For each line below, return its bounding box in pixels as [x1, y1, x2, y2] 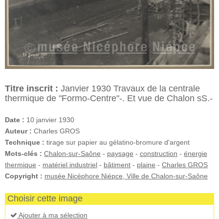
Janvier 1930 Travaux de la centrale [58, 83, 200, 93]
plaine [137, 160, 155, 169]
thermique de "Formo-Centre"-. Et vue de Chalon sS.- [5, 93, 213, 103]
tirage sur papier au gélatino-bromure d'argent [44, 138, 190, 146]
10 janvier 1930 [24, 115, 74, 124]
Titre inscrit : [5, 83, 58, 93]
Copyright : [5, 172, 43, 180]
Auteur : [5, 127, 32, 135]
